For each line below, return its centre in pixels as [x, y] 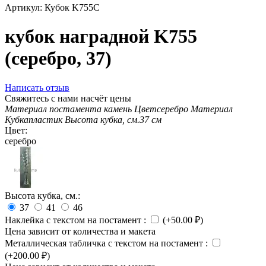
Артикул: [23, 7]
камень [119, 109]
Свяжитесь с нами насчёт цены [68, 98]
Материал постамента [54, 109]
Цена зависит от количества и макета [80, 231]
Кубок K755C [72, 7]
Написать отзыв [37, 87]
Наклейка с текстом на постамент [74, 220]
